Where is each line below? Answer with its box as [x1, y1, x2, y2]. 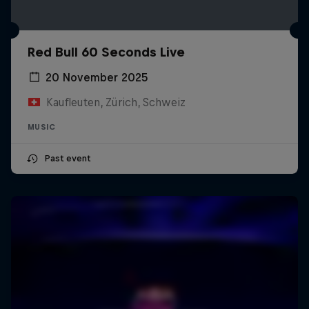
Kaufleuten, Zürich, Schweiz [46, 95, 186, 108]
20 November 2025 [46, 70, 148, 83]
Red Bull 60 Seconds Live [28, 44, 185, 59]
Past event [44, 152, 90, 163]
